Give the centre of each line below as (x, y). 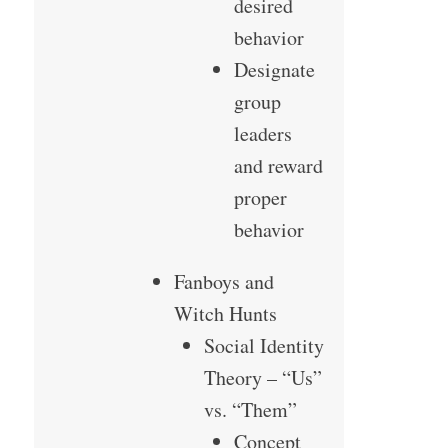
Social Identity (263, 346)
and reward (278, 166)
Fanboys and (223, 282)
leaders (262, 134)
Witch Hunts (225, 314)
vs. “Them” (250, 410)
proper (260, 198)
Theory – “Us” (262, 378)
